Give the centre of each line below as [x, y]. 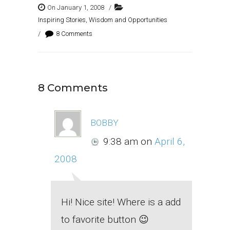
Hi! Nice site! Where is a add [121, 202]
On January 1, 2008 [76, 8]
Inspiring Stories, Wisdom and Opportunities [103, 20]
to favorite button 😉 [105, 220]
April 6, [170, 142]
